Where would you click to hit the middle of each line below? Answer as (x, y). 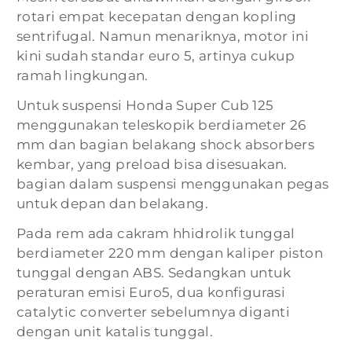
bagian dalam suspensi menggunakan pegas (173, 184)
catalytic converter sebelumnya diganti (154, 312)
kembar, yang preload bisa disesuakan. (152, 165)
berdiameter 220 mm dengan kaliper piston (170, 253)
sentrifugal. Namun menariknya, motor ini (163, 37)
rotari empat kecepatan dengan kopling (157, 17)
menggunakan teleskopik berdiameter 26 (161, 125)
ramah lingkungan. (82, 76)
